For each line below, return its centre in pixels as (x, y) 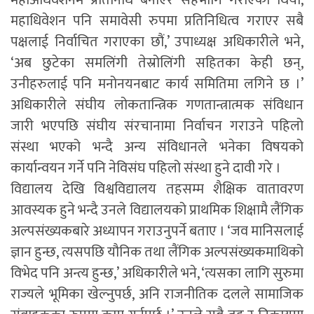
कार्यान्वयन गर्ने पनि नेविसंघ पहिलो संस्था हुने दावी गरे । (146, 169)
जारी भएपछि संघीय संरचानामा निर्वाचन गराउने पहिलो (157, 127)
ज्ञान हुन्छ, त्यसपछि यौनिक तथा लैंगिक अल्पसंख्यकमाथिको (157, 253)
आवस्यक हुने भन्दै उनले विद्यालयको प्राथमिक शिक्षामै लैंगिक (157, 211)
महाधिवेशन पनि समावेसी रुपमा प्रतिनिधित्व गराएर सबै (157, 21)
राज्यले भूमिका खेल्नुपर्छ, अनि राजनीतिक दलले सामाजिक (157, 295)
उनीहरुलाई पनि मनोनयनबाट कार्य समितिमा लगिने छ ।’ (157, 84)
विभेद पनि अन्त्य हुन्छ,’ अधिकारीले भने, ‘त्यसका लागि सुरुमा (157, 274)
